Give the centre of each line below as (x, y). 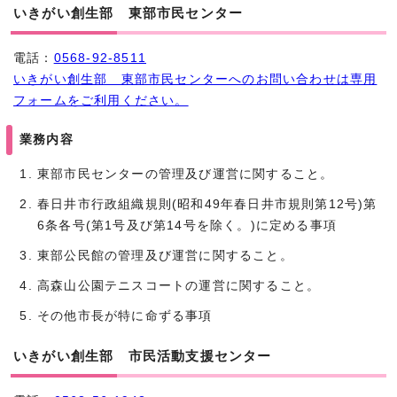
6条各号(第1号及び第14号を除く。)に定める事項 (187, 225)
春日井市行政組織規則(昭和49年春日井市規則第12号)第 (207, 204)
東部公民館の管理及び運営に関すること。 (165, 255)
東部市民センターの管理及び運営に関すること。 (186, 174)
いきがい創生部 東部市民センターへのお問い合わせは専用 (195, 79)
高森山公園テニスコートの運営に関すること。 (179, 285)
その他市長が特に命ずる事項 (125, 315)
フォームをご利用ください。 (101, 100)
